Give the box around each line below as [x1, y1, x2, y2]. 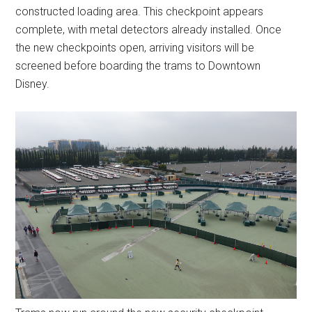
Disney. [15, 77, 50, 91]
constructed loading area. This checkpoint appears [15, 4, 264, 18]
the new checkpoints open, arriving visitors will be [15, 40, 255, 54]
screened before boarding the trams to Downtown [15, 58, 261, 72]
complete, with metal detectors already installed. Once [15, 22, 282, 36]
